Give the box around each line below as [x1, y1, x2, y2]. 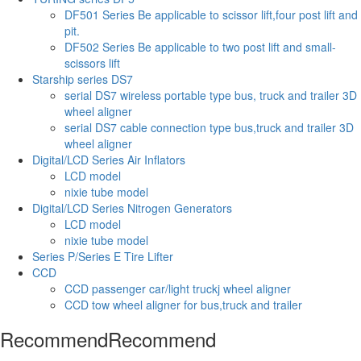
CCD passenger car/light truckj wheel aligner [64, 280, 291, 297]
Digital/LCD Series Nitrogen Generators [32, 200, 232, 217]
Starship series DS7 [32, 71, 133, 88]
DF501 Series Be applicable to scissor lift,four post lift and [64, 6, 358, 23]
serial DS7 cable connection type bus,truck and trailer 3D [64, 119, 354, 136]
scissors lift [64, 55, 120, 72]
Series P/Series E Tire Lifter [32, 248, 173, 265]
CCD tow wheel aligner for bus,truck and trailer [64, 297, 302, 313]
